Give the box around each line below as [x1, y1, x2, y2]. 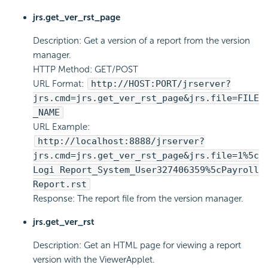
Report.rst [33, 179, 87, 190]
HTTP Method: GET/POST [33, 64, 138, 75]
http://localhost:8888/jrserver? [38, 136, 205, 147]
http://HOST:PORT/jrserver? [91, 78, 231, 90]
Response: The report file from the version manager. [33, 193, 243, 205]
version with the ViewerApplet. [33, 254, 155, 266]
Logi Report [33, 165, 92, 176]
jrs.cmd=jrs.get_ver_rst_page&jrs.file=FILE [33, 93, 259, 104]
